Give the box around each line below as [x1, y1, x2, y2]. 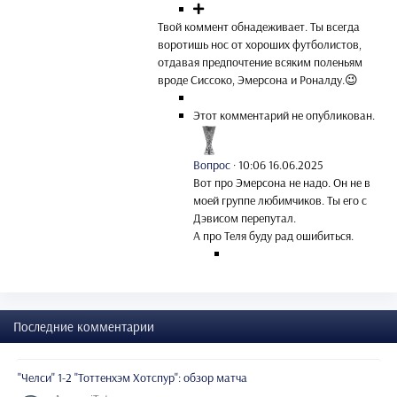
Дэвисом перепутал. [193, 209, 296, 226]
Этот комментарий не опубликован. [193, 106, 375, 123]
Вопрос [193, 156, 230, 173]
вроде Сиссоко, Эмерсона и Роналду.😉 [158, 71, 358, 88]
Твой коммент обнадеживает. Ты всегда [158, 18, 360, 35]
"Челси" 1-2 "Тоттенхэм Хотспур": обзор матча [18, 369, 247, 385]
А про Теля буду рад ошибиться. [193, 227, 354, 244]
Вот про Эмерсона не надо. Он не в [193, 174, 370, 191]
